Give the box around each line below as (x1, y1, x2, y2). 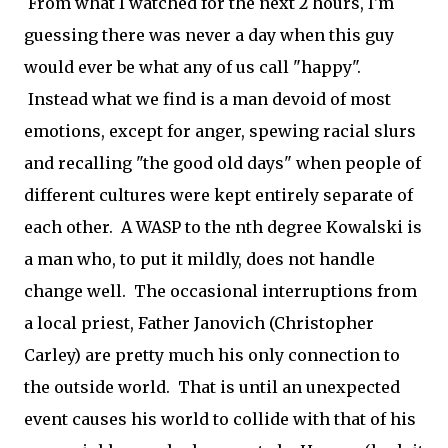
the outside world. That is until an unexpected (24, 377, 400, 397)
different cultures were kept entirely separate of (24, 185, 413, 205)
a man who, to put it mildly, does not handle (24, 249, 375, 269)
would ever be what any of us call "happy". (24, 57, 361, 77)
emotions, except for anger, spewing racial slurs (24, 121, 416, 141)
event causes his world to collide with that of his (24, 409, 416, 429)
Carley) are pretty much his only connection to (24, 345, 400, 365)
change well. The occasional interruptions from (24, 281, 417, 301)
